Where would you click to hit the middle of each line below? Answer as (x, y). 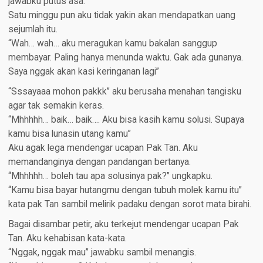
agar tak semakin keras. (56, 106)
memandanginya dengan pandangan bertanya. (99, 162)
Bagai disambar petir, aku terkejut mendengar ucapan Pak (123, 225)
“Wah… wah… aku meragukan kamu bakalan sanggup (112, 44)
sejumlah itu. (33, 30)
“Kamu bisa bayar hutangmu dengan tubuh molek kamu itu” (125, 190)
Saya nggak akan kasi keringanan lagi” (83, 72)
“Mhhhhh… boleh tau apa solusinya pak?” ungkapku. (110, 176)
